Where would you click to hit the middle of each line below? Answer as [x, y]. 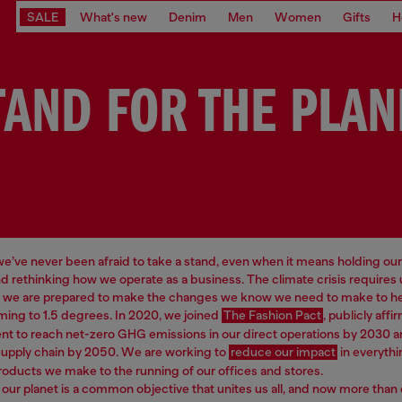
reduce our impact [283, 352]
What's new [114, 17]
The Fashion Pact [272, 315]
